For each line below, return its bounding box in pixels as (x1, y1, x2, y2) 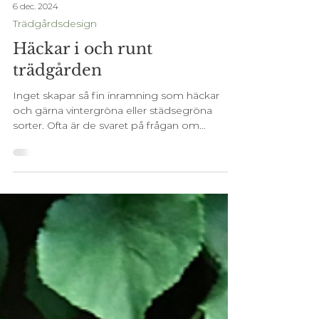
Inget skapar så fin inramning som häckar (13, 163, 219, 176)
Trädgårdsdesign (13, 91, 97, 104)
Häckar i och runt (13, 113, 152, 132)
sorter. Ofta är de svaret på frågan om (13, 193, 199, 206)
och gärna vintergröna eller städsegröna (13, 178, 212, 191)
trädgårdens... (13, 208, 80, 221)
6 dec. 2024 (13, 74, 58, 85)
